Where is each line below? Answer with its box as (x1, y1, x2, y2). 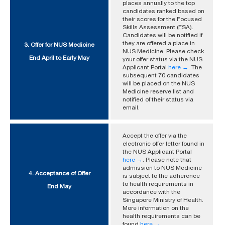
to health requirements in (123, 180, 193, 188)
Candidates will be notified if (123, 32, 202, 39)
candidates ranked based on (123, 8, 204, 15)
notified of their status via (123, 96, 193, 103)
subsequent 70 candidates (123, 72, 199, 79)
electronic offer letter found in (123, 140, 204, 148)
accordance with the (123, 188, 180, 196)
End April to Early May (29, 54, 89, 62)
